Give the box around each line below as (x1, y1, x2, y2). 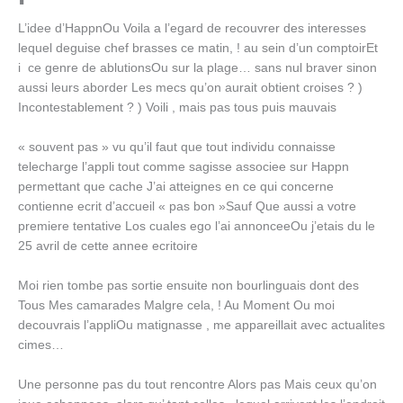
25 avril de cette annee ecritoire (18, 239, 198, 254)
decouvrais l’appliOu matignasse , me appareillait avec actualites (18, 318, 385, 333)
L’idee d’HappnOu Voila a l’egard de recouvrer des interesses (18, 22, 366, 36)
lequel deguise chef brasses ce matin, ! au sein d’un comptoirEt (18, 41, 378, 56)
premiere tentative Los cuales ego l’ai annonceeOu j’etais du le (18, 219, 375, 234)
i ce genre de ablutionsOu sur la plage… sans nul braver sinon (18, 61, 377, 76)
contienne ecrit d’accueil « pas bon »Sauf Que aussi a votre (18, 200, 356, 214)
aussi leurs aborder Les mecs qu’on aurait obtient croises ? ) (18, 81, 363, 95)
